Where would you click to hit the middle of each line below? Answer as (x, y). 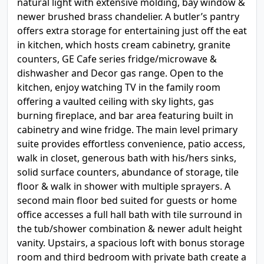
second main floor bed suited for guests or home (127, 200)
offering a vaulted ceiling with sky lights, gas (115, 101)
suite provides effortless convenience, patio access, (131, 144)
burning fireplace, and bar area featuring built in (125, 115)
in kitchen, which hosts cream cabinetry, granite (124, 45)
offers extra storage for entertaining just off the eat (132, 31)
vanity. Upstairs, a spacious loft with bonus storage (131, 243)
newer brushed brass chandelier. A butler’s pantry (128, 16)
